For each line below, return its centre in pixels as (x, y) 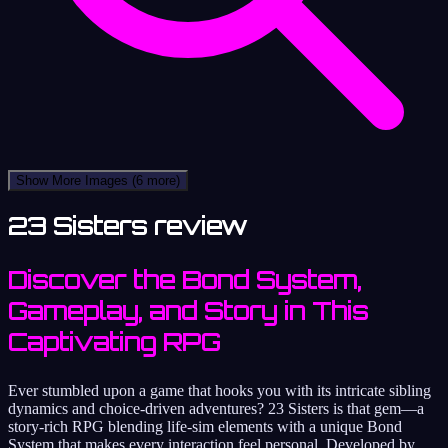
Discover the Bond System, (184, 279)
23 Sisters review (127, 225)
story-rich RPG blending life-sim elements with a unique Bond (205, 426)
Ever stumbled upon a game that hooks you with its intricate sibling (219, 390)
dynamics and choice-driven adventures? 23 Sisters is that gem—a (216, 408)
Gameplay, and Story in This (188, 310)
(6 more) (156, 180)
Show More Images (74, 180)
